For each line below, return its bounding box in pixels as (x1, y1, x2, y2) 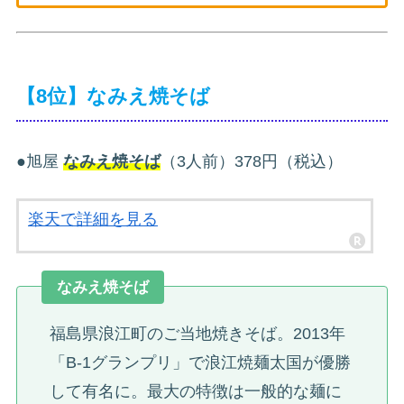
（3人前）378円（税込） (161, 151, 343, 170)
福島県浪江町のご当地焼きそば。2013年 (50, 324, 345, 343)
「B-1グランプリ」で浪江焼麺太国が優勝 (50, 353, 351, 372)
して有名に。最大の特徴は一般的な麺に (50, 381, 342, 400)
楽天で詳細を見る (28, 209, 158, 228)
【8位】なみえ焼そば (16, 84, 210, 107)
